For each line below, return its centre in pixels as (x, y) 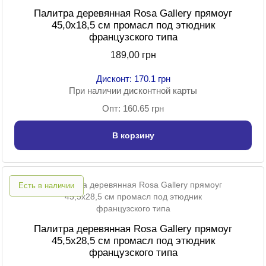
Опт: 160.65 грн (133, 109)
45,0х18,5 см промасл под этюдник (133, 26)
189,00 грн (133, 55)
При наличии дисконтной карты (133, 91)
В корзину (133, 136)
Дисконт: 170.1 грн (133, 79)
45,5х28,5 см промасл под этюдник (133, 241)
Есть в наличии (46, 186)
